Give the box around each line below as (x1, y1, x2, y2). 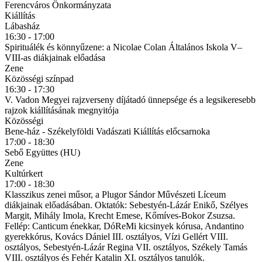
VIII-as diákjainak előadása (5, 52, 105, 63)
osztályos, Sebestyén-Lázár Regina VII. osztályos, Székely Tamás (5, 242, 247, 252)
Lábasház (5, 20, 40, 31)
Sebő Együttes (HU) (5, 147, 80, 157)
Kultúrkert (5, 168, 43, 178)
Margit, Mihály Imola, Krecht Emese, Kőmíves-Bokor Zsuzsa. (5, 210, 235, 220)
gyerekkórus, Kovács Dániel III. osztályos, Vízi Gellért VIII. (5, 231, 228, 242)
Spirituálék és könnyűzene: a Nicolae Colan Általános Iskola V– (5, 42, 242, 52)
